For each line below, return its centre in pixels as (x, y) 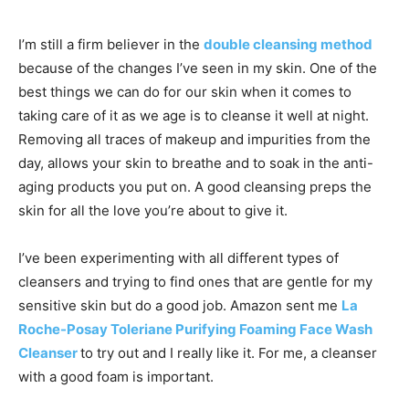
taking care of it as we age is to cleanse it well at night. (194, 116)
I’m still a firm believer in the (111, 45)
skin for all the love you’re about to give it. (153, 211)
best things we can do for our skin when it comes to (185, 92)
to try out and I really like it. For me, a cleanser (229, 353)
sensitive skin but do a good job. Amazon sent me (180, 306)
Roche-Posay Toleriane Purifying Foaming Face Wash (195, 330)
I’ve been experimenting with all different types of (178, 258)
